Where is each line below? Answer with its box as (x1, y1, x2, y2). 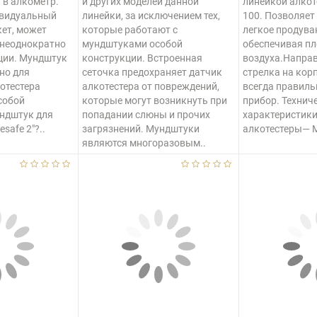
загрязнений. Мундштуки (81, 123, 200, 134)
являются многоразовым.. (81, 137, 206, 149)
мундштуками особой (81, 38, 183, 50)
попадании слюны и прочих (81, 109, 210, 120)
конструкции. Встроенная (81, 52, 202, 64)
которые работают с (81, 24, 178, 35)
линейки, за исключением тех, (81, 10, 220, 21)
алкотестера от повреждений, (81, 81, 219, 92)
